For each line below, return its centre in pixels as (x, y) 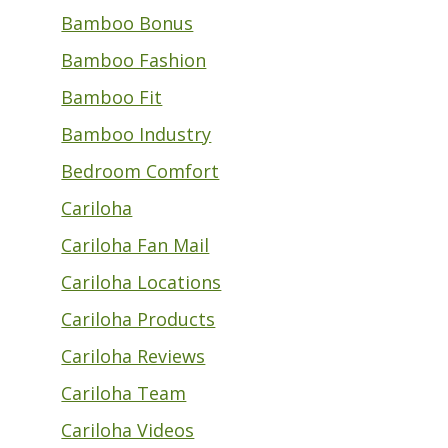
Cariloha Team (124, 392)
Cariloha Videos (128, 429)
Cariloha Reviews (133, 355)
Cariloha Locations (141, 281)
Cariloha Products (138, 318)
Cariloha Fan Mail (135, 244)
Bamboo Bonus (127, 22)
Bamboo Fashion (134, 59)
